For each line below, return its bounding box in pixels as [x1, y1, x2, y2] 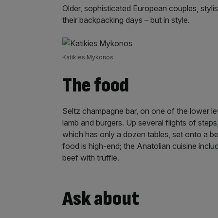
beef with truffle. [62, 153, 119, 163]
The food [62, 73, 129, 98]
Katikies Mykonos [62, 54, 113, 61]
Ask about [62, 186, 139, 211]
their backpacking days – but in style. [62, 15, 190, 25]
